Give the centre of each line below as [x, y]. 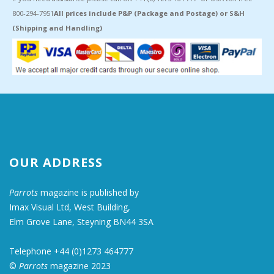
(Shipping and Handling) [57, 28]
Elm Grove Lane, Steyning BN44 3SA [81, 222]
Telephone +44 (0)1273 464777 [71, 251]
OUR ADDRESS [56, 163]
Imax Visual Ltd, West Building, [70, 207]
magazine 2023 [79, 266]
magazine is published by [88, 193]
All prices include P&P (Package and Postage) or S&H [149, 13]
